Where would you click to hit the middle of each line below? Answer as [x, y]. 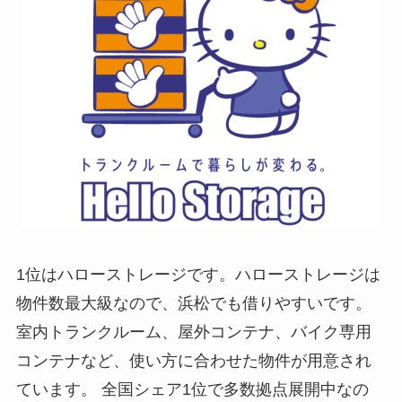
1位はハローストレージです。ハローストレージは [198, 275]
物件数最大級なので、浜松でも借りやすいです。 [193, 304]
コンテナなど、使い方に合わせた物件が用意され [193, 361]
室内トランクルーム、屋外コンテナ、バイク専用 [193, 332]
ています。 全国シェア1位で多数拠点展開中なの [192, 390]
